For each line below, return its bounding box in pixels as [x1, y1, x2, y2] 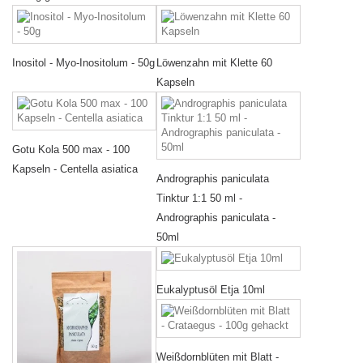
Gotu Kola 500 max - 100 [12, 143, 130, 156]
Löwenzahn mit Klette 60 [156, 56, 272, 69]
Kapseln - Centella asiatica [12, 162, 138, 175]
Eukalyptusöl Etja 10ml [156, 284, 265, 297]
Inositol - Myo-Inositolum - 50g [12, 56, 155, 69]
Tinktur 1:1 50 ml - [156, 191, 242, 204]
